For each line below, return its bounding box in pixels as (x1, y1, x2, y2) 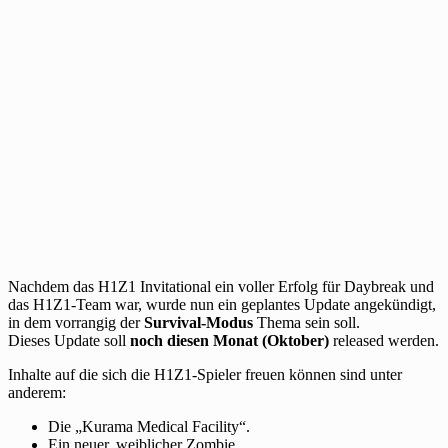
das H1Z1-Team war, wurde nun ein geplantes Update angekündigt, (8, 295, 436, 313)
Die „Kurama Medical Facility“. (48, 417, 250, 435)
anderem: (8, 383, 66, 401)
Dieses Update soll (8, 331, 130, 349)
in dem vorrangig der (8, 313, 144, 331)
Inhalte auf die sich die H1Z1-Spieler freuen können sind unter (8, 365, 402, 383)
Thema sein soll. (253, 313, 360, 331)
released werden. (329, 331, 439, 349)
